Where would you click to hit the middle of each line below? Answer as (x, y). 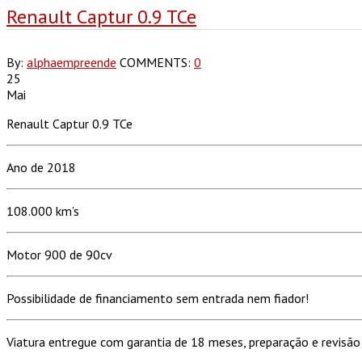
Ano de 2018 (41, 167)
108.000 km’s (43, 210)
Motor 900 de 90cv (59, 254)
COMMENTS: (157, 62)
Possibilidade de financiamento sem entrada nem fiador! (158, 298)
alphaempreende (72, 62)
